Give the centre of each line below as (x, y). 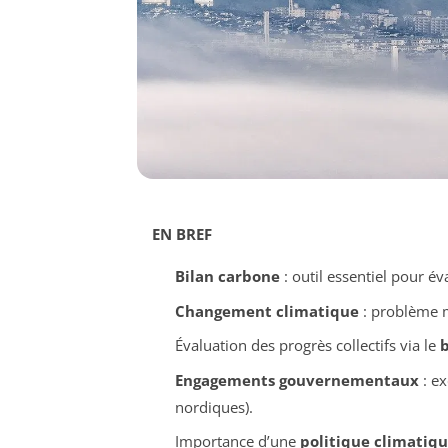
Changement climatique (266, 310)
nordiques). (213, 406)
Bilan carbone (227, 276)
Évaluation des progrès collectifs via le (307, 345)
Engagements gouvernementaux (296, 379)
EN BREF (182, 234)
